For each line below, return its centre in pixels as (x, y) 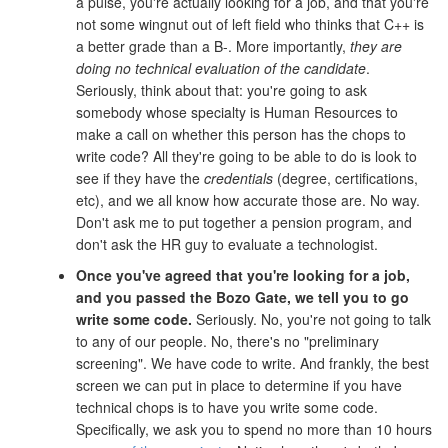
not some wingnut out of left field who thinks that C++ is (250, 24)
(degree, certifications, (345, 178)
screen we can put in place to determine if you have (239, 385)
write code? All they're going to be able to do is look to (246, 156)
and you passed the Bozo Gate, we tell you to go (242, 297)
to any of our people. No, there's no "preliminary (227, 341)
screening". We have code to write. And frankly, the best (252, 363)
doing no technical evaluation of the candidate (221, 68)
